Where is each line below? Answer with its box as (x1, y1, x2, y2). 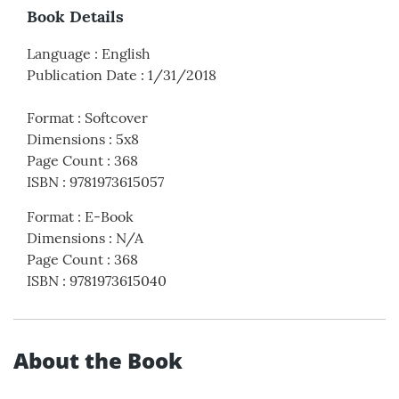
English (102, 44, 151, 62)
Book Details (27, 5, 124, 27)
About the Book (13, 345, 183, 375)
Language (27, 44, 91, 62)
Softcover (85, 108, 148, 126)
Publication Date (27, 65, 137, 84)
